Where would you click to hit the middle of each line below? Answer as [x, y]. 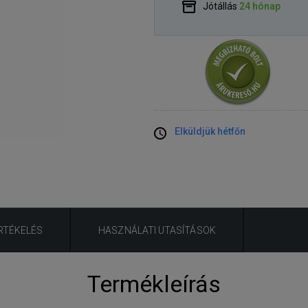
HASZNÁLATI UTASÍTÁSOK [157, 230]
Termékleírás [154, 284]
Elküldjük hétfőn [210, 131]
